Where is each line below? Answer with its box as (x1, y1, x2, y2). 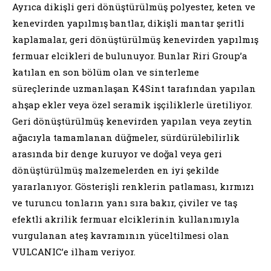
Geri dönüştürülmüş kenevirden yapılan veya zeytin (12, 114, 252, 127)
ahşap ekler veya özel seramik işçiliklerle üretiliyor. (12, 98, 252, 111)
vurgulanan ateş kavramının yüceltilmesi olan (12, 229, 229, 241)
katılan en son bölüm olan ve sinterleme (12, 65, 199, 78)
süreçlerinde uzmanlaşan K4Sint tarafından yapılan (12, 82, 256, 94)
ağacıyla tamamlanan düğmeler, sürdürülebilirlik (12, 131, 240, 143)
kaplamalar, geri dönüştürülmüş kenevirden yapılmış (12, 33, 258, 45)
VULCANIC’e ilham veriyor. (12, 245, 135, 258)
